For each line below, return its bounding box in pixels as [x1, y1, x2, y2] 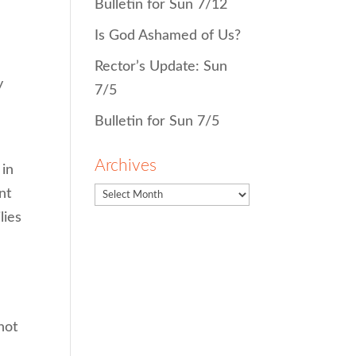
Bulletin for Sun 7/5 [95, 114, 220, 129]
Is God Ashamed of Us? [95, 28, 242, 43]
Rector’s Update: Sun [95, 59, 228, 74]
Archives [95, 157, 157, 174]
